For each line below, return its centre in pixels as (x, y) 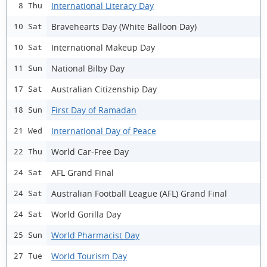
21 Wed (28, 131)
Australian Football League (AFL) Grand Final (139, 193)
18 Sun (28, 110)
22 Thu (28, 152)
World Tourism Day (89, 256)
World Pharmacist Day (95, 235)
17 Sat (28, 89)
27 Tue (28, 256)
